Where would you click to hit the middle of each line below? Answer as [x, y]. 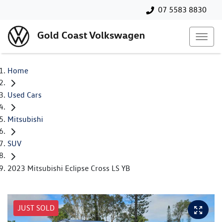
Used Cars [25, 95]
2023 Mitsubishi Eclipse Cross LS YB [69, 168]
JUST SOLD [36, 208]
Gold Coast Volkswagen [91, 35]
